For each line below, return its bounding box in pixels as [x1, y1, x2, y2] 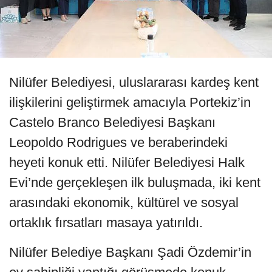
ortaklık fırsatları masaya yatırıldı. [9, 215, 203, 231]
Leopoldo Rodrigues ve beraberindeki [9, 135, 228, 151]
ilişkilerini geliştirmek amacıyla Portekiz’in [9, 95, 251, 110]
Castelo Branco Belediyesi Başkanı [9, 115, 216, 131]
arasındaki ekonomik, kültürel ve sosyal [9, 195, 239, 211]
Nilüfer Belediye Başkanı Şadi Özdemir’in [9, 245, 251, 260]
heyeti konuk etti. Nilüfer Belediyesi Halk [9, 155, 245, 171]
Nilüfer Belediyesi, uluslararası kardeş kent [9, 75, 259, 90]
